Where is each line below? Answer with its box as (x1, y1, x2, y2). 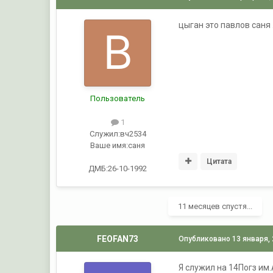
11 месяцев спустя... (178, 201, 253, 211)
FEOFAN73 (97, 233, 139, 244)
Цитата (206, 157, 232, 166)
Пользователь (90, 93, 146, 103)
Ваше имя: (90, 140, 129, 150)
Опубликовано (179, 234, 233, 243)
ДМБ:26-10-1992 (88, 163, 147, 173)
